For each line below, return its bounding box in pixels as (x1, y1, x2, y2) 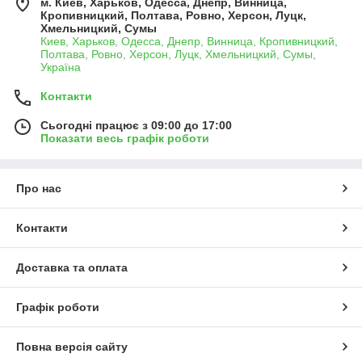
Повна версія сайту (16, 340, 128, 354)
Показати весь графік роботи (40, 132, 209, 145)
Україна (40, 61, 81, 74)
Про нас (16, 182, 61, 196)
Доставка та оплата (16, 261, 128, 275)
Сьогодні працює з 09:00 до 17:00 (40, 119, 232, 133)
